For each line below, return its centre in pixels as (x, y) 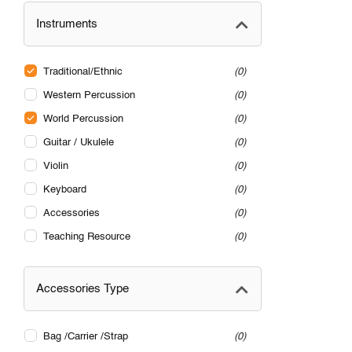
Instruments (67, 24)
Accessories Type (82, 289)
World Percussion (83, 119)
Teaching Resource (87, 237)
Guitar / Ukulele (79, 143)
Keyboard (65, 190)
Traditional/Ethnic (83, 72)
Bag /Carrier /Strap (86, 337)
